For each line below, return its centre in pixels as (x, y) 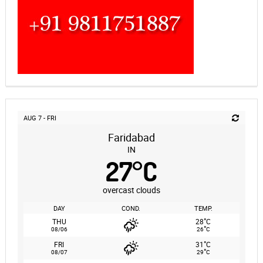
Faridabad (131, 138)
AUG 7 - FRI (40, 118)
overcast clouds (131, 190)
